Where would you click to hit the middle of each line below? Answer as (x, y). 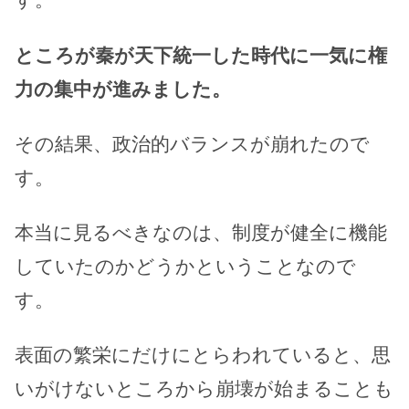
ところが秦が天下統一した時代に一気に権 (201, 55)
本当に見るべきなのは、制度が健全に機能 (201, 232)
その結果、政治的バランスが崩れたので (192, 143)
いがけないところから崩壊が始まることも (204, 388)
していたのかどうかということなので (185, 266)
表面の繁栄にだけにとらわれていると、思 (203, 354)
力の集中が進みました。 (123, 89)
